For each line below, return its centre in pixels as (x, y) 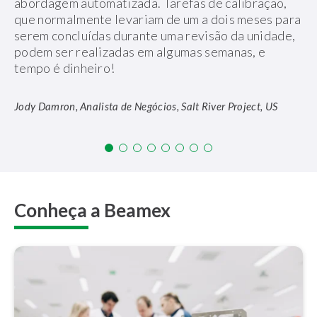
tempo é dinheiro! (65, 68)
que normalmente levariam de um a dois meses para (158, 19)
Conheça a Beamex (92, 211)
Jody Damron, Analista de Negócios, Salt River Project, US (146, 106)
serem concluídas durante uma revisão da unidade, (155, 36)
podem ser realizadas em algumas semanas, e (140, 52)
